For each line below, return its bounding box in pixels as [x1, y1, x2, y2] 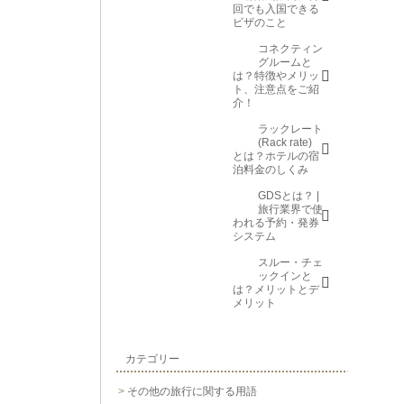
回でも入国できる [233, 3, 319, 16]
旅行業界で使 [257, 203, 323, 216]
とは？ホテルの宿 [233, 150, 319, 163]
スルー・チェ [257, 256, 323, 270]
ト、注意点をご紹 [233, 83, 319, 96]
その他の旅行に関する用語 [127, 384, 257, 398]
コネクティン [257, 42, 323, 56]
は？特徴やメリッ [233, 69, 319, 83]
